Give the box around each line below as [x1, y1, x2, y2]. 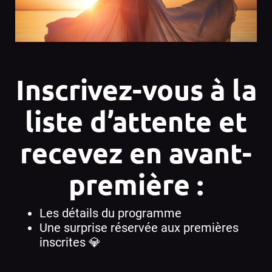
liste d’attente [25, 103, 212, 138]
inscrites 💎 [39, 235, 101, 250]
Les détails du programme [39, 206, 182, 220]
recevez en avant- [20, 135, 252, 170]
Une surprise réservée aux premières [39, 220, 239, 235]
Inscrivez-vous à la [15, 72, 257, 107]
